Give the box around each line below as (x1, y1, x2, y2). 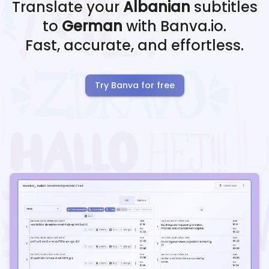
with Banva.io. (122, 16, 226, 37)
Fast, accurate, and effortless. (25, 35, 244, 56)
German (62, 16, 122, 37)
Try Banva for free (94, 79, 175, 92)
